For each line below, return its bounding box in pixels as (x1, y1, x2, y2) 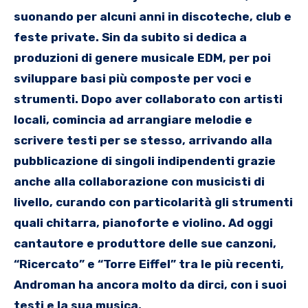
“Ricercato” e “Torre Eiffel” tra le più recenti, (14, 256, 284, 271)
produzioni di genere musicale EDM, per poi (14, 50, 271, 65)
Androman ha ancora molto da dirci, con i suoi (14, 277, 287, 291)
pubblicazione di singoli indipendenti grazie (14, 153, 276, 168)
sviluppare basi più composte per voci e (14, 71, 252, 85)
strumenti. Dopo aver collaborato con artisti (14, 91, 283, 106)
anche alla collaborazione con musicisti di (14, 174, 265, 188)
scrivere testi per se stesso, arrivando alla (14, 133, 272, 147)
